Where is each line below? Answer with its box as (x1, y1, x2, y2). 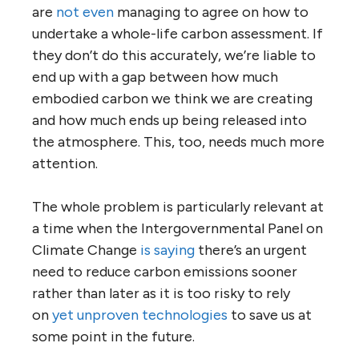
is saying (140, 240, 195, 259)
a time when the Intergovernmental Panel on (32, 219, 323, 237)
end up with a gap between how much (32, 67, 278, 86)
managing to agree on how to (114, 2, 309, 21)
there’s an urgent (195, 240, 307, 259)
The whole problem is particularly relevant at (32, 197, 324, 216)
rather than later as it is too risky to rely (32, 284, 290, 302)
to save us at (228, 305, 312, 324)
